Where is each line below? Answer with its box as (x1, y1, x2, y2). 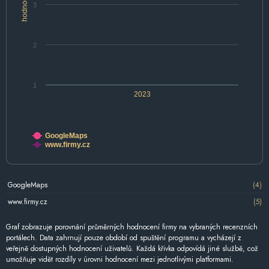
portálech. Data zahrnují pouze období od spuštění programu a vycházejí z (6, 232, 241, 244)
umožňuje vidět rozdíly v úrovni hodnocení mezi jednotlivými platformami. (6, 254, 234, 265)
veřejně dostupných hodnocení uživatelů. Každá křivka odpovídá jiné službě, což (6, 243, 258, 255)
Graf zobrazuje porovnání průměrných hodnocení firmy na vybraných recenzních (6, 222, 258, 233)
